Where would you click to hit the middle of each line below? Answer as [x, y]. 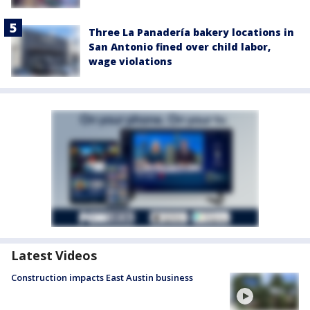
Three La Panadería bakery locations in [191, 32]
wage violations [130, 61]
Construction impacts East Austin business [102, 278]
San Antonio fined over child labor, [180, 46]
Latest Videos [54, 256]
